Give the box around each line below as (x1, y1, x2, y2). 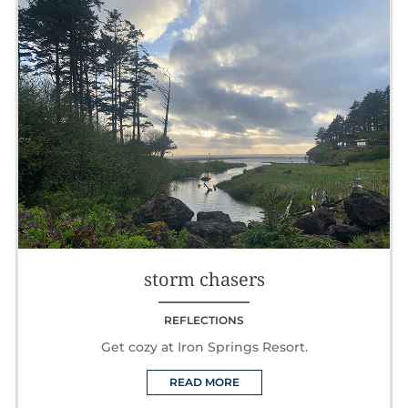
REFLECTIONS (164, 312, 244, 327)
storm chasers (143, 266, 265, 291)
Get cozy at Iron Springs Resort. (100, 338, 308, 355)
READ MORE (168, 374, 240, 389)
